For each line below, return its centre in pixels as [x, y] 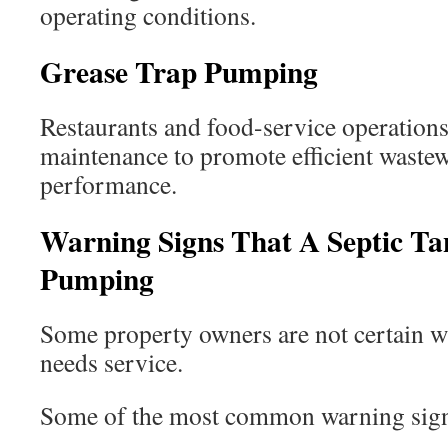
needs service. [111, 362]
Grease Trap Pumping [179, 71]
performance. [108, 184]
